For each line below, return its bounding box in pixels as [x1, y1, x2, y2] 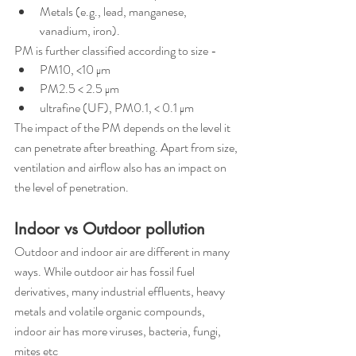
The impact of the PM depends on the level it [14, 118, 233, 137]
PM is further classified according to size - [14, 41, 217, 60]
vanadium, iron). [40, 21, 120, 40]
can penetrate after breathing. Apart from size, [14, 138, 240, 157]
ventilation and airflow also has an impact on [14, 158, 229, 176]
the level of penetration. [14, 178, 129, 196]
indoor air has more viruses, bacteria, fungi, [14, 322, 223, 340]
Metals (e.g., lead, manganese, [40, 2, 189, 21]
